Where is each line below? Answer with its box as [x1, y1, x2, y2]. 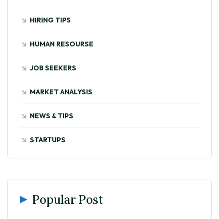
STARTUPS [30, 135, 66, 144]
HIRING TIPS [30, 15, 71, 24]
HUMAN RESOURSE [30, 39, 93, 48]
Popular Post [32, 192, 103, 207]
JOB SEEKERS [30, 63, 76, 72]
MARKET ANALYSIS [30, 87, 92, 96]
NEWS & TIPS [30, 111, 73, 120]
